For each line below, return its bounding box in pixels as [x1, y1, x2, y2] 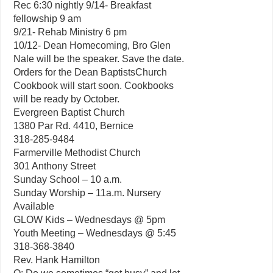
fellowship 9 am [13, 13, 82, 24]
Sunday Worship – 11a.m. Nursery [13, 188, 161, 198]
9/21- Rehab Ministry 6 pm [13, 27, 127, 37]
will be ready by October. [13, 94, 120, 104]
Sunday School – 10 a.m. [13, 174, 122, 185]
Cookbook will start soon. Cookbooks [13, 80, 174, 91]
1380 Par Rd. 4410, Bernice [13, 121, 134, 131]
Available [13, 201, 55, 211]
